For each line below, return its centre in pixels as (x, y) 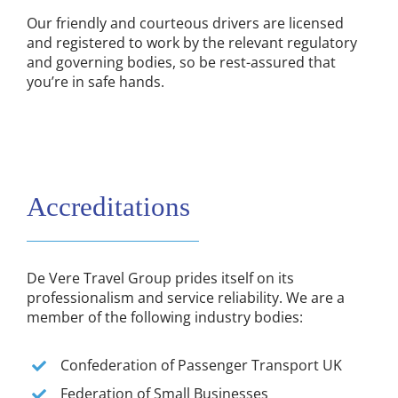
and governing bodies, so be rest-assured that (181, 63)
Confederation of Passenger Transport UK (202, 366)
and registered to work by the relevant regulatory (191, 43)
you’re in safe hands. (95, 82)
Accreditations (108, 207)
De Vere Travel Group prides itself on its (160, 279)
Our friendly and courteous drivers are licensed (185, 24)
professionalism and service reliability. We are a (185, 298)
